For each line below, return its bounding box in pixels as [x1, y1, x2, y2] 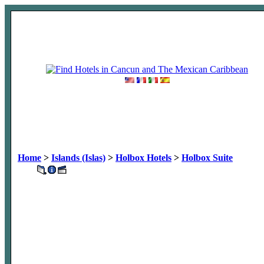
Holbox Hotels [115, 153, 171, 163]
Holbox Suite [181, 153, 233, 163]
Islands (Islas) [51, 153, 105, 163]
